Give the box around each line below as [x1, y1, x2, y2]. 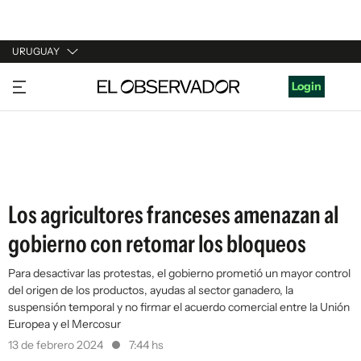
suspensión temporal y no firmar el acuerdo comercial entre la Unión [8, 300, 350, 314]
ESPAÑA [12, 135, 56, 150]
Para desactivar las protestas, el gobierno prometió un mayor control [8, 266, 351, 280]
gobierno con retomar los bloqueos [8, 229, 306, 259]
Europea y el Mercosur [8, 317, 121, 331]
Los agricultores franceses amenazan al [8, 200, 338, 230]
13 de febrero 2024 [8, 338, 106, 352]
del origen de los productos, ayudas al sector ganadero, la [8, 283, 293, 297]
